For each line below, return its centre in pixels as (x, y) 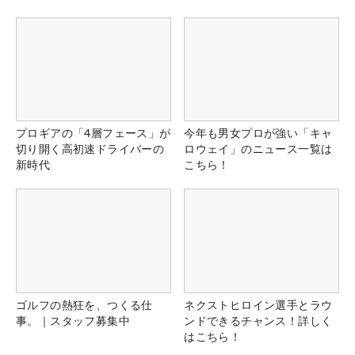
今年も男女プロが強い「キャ (258, 133)
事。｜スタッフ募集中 (73, 320)
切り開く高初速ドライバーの (90, 149)
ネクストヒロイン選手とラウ (258, 304)
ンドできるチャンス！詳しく (258, 320)
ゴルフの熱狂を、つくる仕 (84, 304)
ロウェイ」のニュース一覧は (258, 149)
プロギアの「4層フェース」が (94, 133)
